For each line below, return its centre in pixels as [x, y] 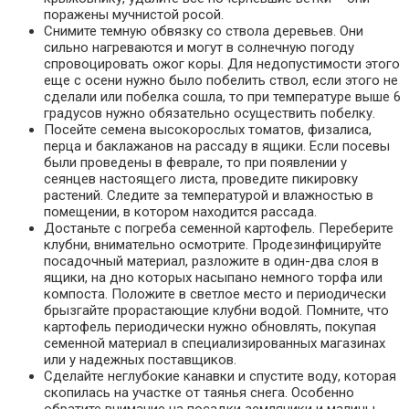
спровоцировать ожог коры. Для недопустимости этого [222, 64]
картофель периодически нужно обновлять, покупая [210, 327]
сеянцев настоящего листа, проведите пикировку [201, 179]
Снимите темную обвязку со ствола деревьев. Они [204, 31]
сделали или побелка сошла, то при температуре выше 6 [222, 97]
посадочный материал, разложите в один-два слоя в [211, 262]
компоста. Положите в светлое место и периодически [215, 294]
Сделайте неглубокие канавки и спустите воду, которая [220, 377]
